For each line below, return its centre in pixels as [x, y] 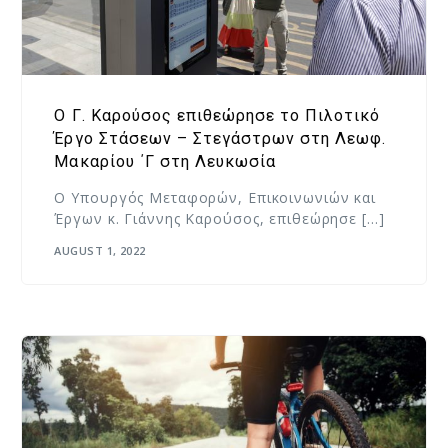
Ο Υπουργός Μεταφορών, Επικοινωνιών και [215, 197]
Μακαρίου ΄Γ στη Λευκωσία [165, 161]
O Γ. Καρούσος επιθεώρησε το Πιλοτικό [217, 115]
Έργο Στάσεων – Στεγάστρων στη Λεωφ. [220, 138]
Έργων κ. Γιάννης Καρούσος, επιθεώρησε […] [219, 218]
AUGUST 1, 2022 [100, 251]
